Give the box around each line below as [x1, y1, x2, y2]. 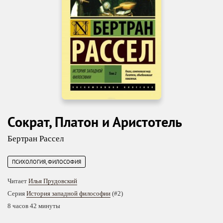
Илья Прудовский [28, 177, 77, 185]
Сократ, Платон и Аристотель [7, 112, 182, 131]
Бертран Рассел [7, 133, 64, 143]
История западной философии [26, 189, 111, 197]
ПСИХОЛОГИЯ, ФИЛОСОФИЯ [12, 158, 81, 165]
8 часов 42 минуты [7, 202, 60, 210]
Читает [7, 177, 28, 185]
